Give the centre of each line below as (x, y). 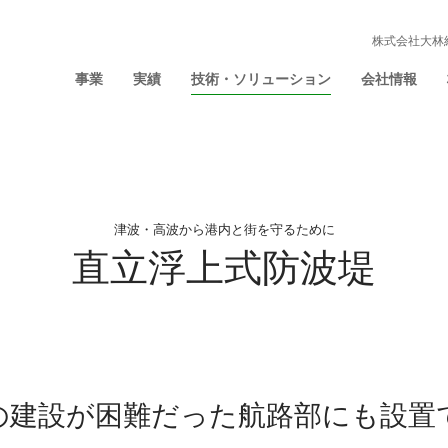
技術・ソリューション (260, 78)
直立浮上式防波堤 (224, 264)
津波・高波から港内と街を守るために (224, 228)
